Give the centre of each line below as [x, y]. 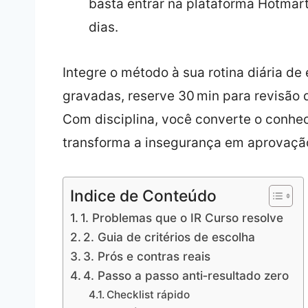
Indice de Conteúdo [143, 196]
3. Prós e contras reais [147, 256]
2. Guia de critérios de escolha [169, 236]
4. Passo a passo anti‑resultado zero [186, 275]
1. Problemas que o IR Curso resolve [182, 217]
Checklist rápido [148, 294]
